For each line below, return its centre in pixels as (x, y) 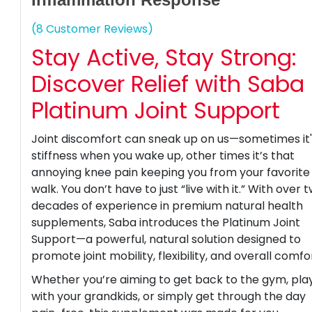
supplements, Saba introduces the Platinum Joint (166, 223)
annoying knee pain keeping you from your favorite (171, 172)
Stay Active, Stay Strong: (164, 57)
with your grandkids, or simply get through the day (169, 296)
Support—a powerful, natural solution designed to (166, 239)
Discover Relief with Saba (168, 84)
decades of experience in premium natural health (167, 206)
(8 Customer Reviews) (93, 29)
